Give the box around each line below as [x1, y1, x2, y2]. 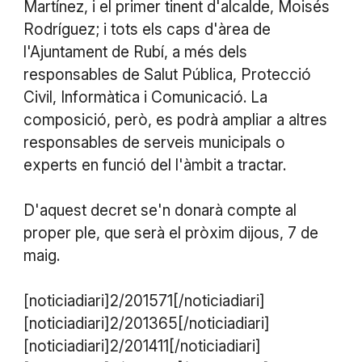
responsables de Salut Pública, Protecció [23, 65, 311, 84]
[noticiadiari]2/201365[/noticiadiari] [23, 314, 270, 333]
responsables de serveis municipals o [23, 133, 285, 152]
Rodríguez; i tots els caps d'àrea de [23, 19, 271, 39]
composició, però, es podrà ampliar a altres [23, 110, 327, 129]
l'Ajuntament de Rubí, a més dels [23, 42, 247, 61]
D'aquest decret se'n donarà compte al [23, 200, 297, 220]
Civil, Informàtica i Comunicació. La [23, 87, 267, 107]
